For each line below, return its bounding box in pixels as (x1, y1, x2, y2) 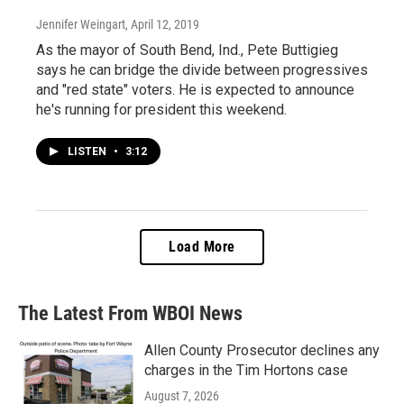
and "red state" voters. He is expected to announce (36, 80, 354, 98)
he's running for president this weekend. (36, 100, 287, 118)
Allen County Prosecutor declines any (144, 341, 380, 359)
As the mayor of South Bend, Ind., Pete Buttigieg (36, 41, 338, 59)
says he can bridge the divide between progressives (36, 60, 368, 78)
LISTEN (68, 144, 109, 158)
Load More (169, 237, 235, 255)
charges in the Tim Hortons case (144, 361, 348, 379)
